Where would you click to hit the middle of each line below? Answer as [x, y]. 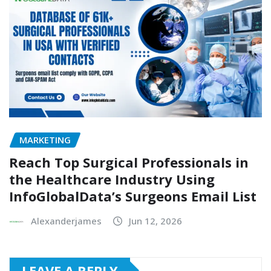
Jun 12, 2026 [155, 220]
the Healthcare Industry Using [112, 179]
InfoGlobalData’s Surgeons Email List [133, 196]
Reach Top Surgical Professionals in [129, 162]
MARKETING [45, 140]
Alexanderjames [66, 220]
